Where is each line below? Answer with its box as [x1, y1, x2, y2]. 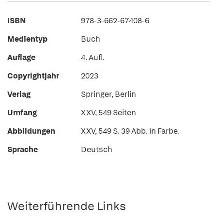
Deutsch [81, 144, 112, 155]
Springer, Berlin [81, 89, 136, 99]
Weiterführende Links [7, 199, 126, 214]
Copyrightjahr [7, 71, 59, 81]
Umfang [7, 108, 37, 118]
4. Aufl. [81, 52, 105, 62]
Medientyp [7, 34, 47, 44]
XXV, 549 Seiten [81, 108, 136, 118]
